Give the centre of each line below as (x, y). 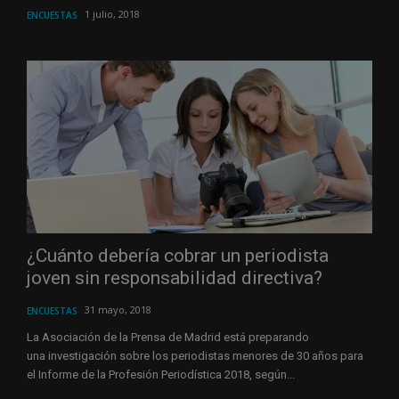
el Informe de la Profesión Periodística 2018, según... (161, 374)
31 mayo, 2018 (118, 309)
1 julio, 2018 (112, 13)
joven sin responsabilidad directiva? (175, 277)
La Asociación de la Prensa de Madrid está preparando (168, 337)
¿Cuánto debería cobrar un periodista (178, 255)
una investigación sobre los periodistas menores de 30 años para (195, 355)
